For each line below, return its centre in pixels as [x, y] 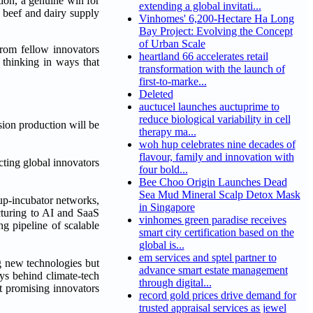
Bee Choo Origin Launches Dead [213, 182]
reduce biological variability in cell [214, 119]
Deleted [156, 94]
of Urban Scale [172, 44]
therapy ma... [167, 132]
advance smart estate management [213, 270]
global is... [161, 245]
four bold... [163, 170]
